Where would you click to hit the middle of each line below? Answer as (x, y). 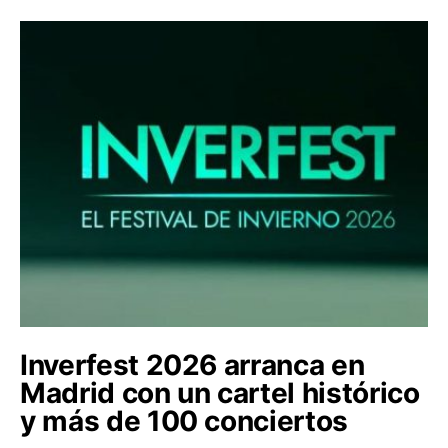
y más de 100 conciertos (184, 420)
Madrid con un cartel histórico (220, 392)
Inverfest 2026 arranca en (192, 364)
